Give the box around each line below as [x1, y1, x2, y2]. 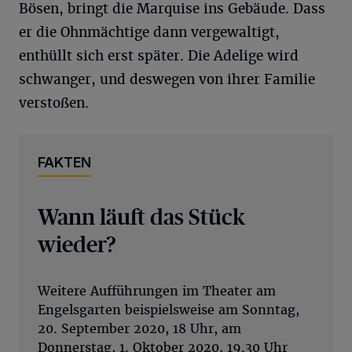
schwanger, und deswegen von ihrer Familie [19, 70, 315, 88]
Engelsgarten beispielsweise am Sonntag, [38, 301, 299, 318]
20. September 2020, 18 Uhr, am [38, 320, 241, 337]
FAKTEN [38, 153, 91, 170]
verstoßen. [19, 93, 89, 112]
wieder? [38, 228, 116, 258]
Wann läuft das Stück [38, 200, 245, 230]
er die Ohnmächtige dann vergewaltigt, [19, 23, 280, 41]
